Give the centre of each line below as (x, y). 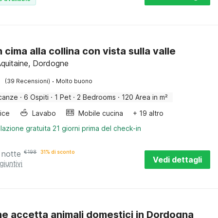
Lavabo (44, 113)
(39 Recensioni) (28, 81)
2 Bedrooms (97, 97)
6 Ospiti (36, 97)
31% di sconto (58, 152)
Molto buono (74, 81)
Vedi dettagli (177, 160)
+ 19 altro (148, 113)
